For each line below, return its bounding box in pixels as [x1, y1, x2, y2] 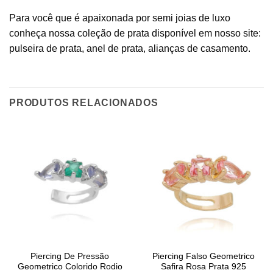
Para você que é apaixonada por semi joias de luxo [9, 12, 230, 23]
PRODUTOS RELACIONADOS [9, 97, 158, 108]
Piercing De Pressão [30, 252, 109, 261]
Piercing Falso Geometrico [152, 252, 255, 261]
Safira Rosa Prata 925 [160, 262, 246, 272]
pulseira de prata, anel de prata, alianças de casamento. [9, 43, 250, 54]
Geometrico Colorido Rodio [17, 262, 122, 272]
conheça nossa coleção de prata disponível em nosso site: [9, 27, 261, 38]
